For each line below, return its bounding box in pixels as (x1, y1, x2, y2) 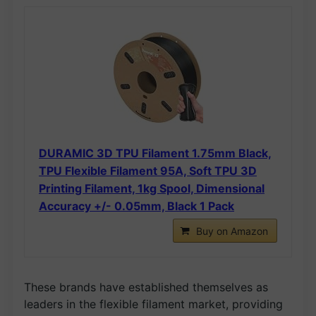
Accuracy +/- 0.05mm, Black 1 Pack (39, 198, 234, 213)
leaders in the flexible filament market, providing (24, 296, 283, 311)
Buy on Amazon (196, 224, 268, 237)
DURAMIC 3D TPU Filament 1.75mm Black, (39, 145, 272, 160)
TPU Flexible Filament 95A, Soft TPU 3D (39, 163, 257, 178)
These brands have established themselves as (24, 279, 268, 294)
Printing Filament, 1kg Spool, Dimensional (39, 181, 265, 195)
